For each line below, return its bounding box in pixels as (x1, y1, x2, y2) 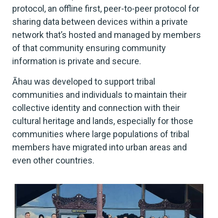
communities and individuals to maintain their (12, 89, 187, 100)
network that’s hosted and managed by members (12, 29, 201, 40)
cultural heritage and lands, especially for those (12, 115, 193, 126)
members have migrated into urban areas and (12, 142, 187, 152)
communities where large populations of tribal (12, 128, 189, 139)
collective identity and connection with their (12, 102, 180, 113)
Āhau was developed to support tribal (12, 76, 155, 87)
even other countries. (12, 155, 94, 165)
